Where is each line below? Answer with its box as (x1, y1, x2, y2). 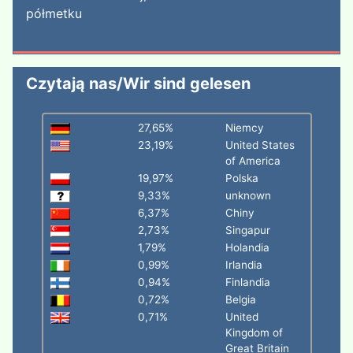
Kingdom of (225, 326, 283, 339)
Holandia (225, 241, 269, 254)
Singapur (225, 224, 270, 236)
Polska (225, 172, 258, 184)
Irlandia (225, 258, 262, 271)
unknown (225, 189, 271, 202)
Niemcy (225, 121, 264, 134)
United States (225, 139, 295, 151)
